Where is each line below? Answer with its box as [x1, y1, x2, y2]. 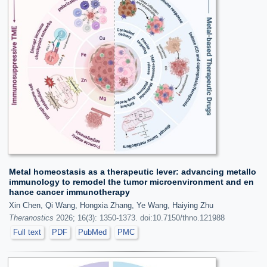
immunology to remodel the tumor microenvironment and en [9, 177, 254, 187]
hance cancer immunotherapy [9, 187, 130, 197]
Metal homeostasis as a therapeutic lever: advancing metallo [9, 167, 256, 176]
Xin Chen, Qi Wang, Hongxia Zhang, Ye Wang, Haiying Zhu [9, 201, 213, 210]
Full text [13, 228, 41, 237]
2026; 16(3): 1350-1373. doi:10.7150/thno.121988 [54, 213, 225, 222]
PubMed [78, 228, 107, 237]
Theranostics [9, 213, 54, 222]
